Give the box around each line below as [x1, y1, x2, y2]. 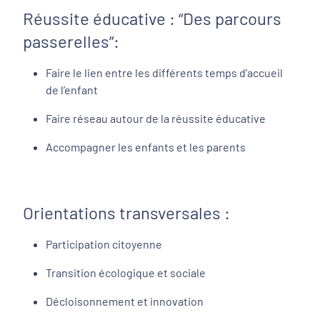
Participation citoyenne [46, 237, 162, 251]
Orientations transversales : [23, 202, 230, 223]
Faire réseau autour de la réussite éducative [46, 111, 266, 125]
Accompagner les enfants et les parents [46, 140, 246, 154]
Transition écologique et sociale [46, 266, 206, 279]
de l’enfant [46, 83, 98, 96]
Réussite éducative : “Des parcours [23, 8, 281, 29]
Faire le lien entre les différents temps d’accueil [46, 66, 283, 79]
